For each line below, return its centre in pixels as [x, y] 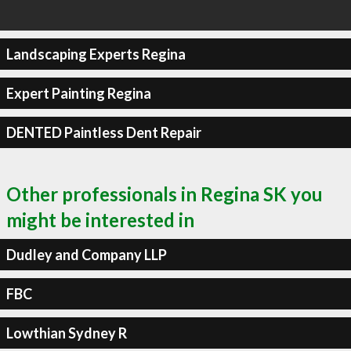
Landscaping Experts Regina [96, 54]
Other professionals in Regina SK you [165, 194]
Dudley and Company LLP [86, 254]
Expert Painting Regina [78, 93]
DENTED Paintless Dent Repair [103, 132]
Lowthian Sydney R [66, 333]
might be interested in [100, 220]
